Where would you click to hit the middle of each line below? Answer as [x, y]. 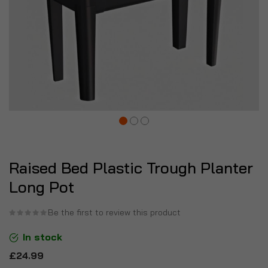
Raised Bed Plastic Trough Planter [131, 168]
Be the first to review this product [114, 212]
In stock [42, 237]
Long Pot [42, 187]
